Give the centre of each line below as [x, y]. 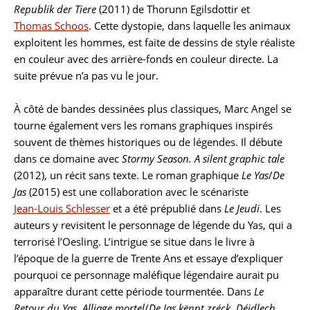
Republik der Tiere [55, 9]
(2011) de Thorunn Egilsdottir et [173, 9]
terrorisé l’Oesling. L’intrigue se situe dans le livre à [134, 241]
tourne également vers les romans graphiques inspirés [143, 125]
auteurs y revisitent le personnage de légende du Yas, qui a [153, 225]
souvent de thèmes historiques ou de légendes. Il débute [148, 142]
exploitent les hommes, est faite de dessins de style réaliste [154, 42]
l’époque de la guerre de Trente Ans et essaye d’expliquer [148, 258]
